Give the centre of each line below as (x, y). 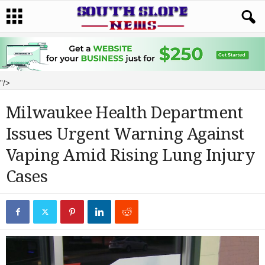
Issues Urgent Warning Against (125, 134)
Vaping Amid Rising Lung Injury (130, 155)
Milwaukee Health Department (125, 113)
